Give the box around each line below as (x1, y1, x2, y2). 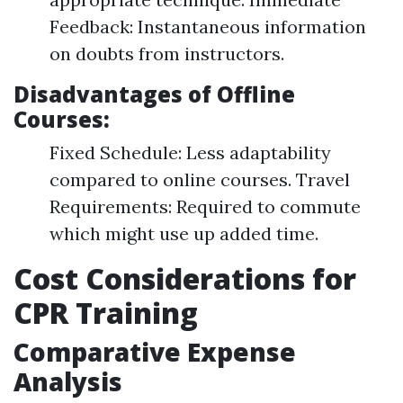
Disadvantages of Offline (13, 79, 295, 109)
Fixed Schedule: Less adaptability (49, 141, 331, 164)
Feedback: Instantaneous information (49, 15, 366, 38)
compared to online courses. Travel (49, 168, 350, 191)
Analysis (13, 364, 122, 399)
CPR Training (13, 293, 198, 332)
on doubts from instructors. (49, 42, 284, 65)
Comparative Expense (13, 335, 296, 369)
